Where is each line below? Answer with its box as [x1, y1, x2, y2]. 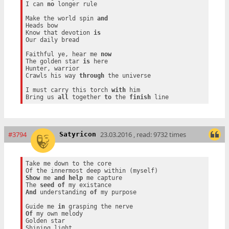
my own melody [32, 210, 83, 218]
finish [129, 93, 151, 101]
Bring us [25, 93, 58, 101]
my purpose [97, 189, 136, 196]
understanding [36, 189, 90, 196]
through [79, 72, 104, 79]
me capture [82, 174, 122, 182]
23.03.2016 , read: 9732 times [100, 130, 186, 139]
